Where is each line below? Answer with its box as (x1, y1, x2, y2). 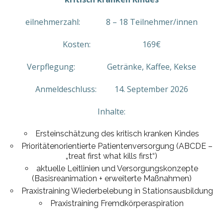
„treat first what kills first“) (66, 151, 157, 161)
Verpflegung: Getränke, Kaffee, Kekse (27, 61, 196, 72)
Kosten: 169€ (62, 39, 161, 50)
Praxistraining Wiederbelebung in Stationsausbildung (21, 186, 213, 196)
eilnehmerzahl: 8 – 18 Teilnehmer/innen (25, 16, 198, 27)
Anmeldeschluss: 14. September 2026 (35, 84, 188, 95)
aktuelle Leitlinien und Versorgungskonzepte (36, 164, 198, 173)
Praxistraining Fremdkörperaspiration (50, 199, 184, 208)
